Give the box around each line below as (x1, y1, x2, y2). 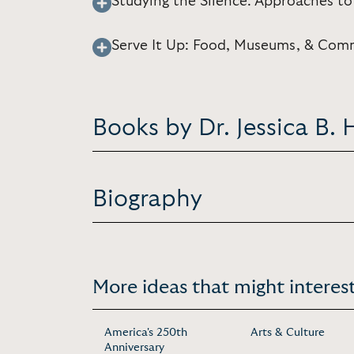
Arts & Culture (250, 326, 325, 338)
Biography (92, 186, 202, 211)
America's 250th (104, 326, 187, 338)
